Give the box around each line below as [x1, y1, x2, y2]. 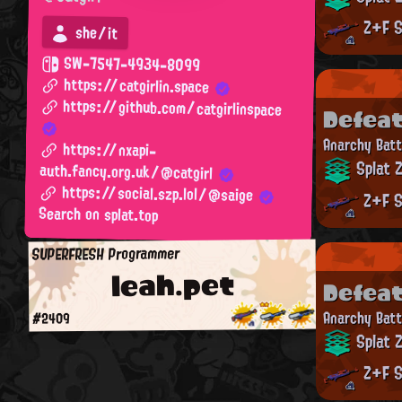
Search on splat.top [39, 198, 159, 230]
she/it [70, 18, 118, 48]
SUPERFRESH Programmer [31, 239, 181, 269]
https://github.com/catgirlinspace [63, 91, 283, 125]
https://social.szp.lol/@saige [61, 177, 254, 210]
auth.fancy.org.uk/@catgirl [39, 155, 214, 188]
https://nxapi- [62, 134, 157, 165]
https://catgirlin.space [63, 69, 210, 101]
